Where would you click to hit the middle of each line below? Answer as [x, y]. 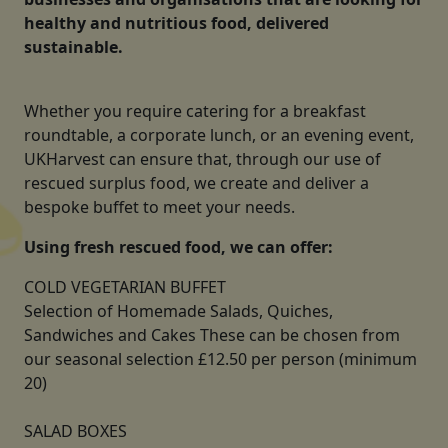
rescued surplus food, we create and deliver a [196, 183]
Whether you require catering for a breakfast [195, 111]
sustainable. [75, 47]
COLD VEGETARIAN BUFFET [129, 287]
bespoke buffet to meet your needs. [161, 207]
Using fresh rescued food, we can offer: [180, 247]
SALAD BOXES [75, 431]
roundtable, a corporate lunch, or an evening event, [219, 135]
